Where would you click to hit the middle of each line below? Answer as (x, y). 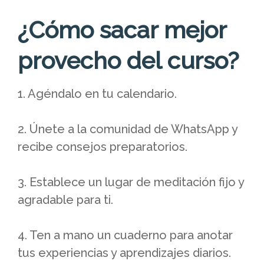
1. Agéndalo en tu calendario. (97, 94)
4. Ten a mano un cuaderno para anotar (125, 235)
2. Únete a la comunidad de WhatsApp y (128, 129)
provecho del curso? (128, 61)
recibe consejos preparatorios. (103, 147)
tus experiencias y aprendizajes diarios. (124, 253)
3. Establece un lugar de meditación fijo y (131, 182)
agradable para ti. (67, 200)
